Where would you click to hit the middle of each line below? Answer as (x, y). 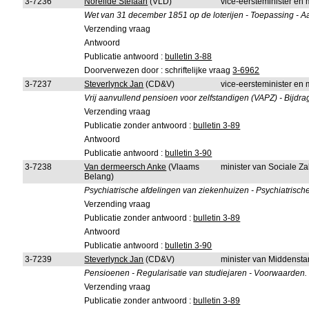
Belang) (99, 177)
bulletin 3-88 (189, 57)
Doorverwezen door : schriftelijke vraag (159, 70)
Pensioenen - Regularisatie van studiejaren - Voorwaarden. (196, 273)
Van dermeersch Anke (126, 167)
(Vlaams (183, 167)
